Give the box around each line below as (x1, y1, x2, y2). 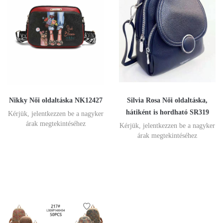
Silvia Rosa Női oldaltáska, (127, 97, 208, 105)
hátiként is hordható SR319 (125, 109, 209, 116)
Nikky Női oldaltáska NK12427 (9, 97, 103, 105)
